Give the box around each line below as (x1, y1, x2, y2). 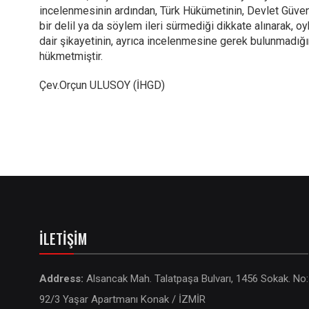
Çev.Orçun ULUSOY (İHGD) (39, 79, 165, 92)
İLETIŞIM (39, 228, 87, 249)
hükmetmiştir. (39, 50, 103, 63)
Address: (39, 272, 86, 285)
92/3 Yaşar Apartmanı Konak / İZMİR (39, 293, 206, 306)
